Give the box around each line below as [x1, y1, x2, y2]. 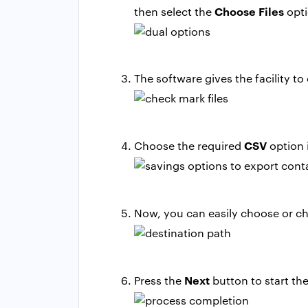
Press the [134, 272, 184, 287]
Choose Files [214, 3, 284, 19]
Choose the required [134, 137, 244, 153]
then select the [134, 3, 214, 19]
